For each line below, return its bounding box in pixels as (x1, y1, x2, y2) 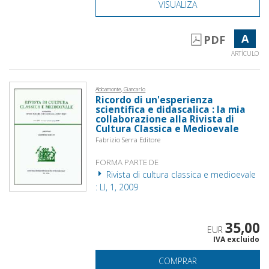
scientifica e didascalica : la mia (95, 103, 246, 116)
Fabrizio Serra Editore (95, 135, 161, 145)
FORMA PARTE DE (95, 157, 159, 168)
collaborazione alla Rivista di (95, 113, 235, 126)
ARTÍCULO (231, 49, 259, 58)
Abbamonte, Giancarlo (95, 85, 146, 94)
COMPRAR (159, 255, 198, 267)
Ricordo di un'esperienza (95, 94, 214, 107)
